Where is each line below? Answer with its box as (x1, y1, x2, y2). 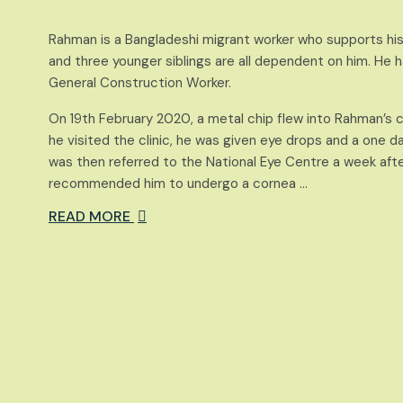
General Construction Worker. (49, 74, 231, 92)
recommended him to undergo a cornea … (49, 175, 308, 193)
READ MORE (49, 207, 134, 226)
